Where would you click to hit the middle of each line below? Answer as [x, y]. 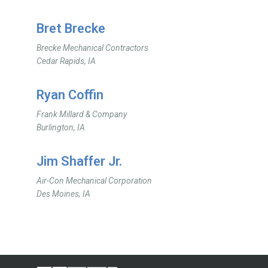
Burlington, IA [61, 127]
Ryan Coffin [70, 95]
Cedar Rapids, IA [66, 61]
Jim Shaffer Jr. [80, 161]
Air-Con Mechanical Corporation [95, 181]
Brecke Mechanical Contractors [93, 48]
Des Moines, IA [64, 194]
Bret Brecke [71, 28]
